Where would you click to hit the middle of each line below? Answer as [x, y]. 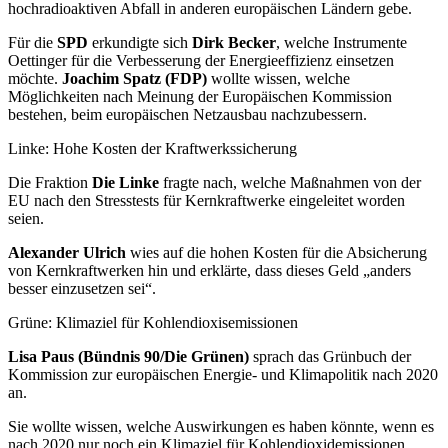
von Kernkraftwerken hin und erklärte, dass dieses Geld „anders [209, 271]
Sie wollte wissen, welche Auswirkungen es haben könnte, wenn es [221, 427]
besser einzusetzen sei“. [82, 289]
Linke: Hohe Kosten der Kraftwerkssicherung [152, 149]
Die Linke [123, 183]
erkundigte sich [140, 43]
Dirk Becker [234, 43]
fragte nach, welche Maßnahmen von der [290, 183]
